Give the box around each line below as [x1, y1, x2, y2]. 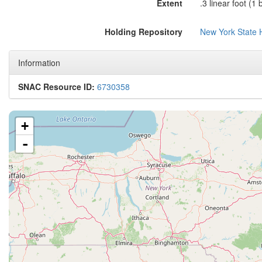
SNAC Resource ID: [18, 81, 95, 92]
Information [18, 57, 60, 68]
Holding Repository [104, 26, 182, 37]
